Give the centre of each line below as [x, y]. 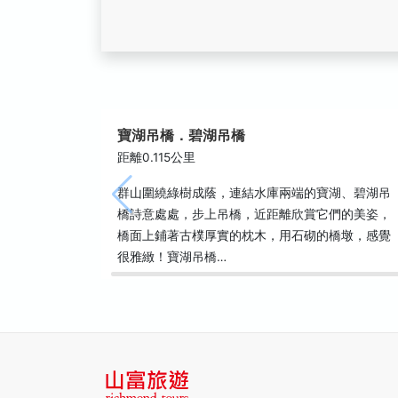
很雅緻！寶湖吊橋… [172, 257]
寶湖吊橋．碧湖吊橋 [181, 135]
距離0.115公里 [156, 157]
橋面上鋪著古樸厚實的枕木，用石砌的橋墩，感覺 [254, 235]
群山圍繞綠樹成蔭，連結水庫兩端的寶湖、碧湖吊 [254, 193]
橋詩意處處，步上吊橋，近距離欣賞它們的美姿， [254, 214]
